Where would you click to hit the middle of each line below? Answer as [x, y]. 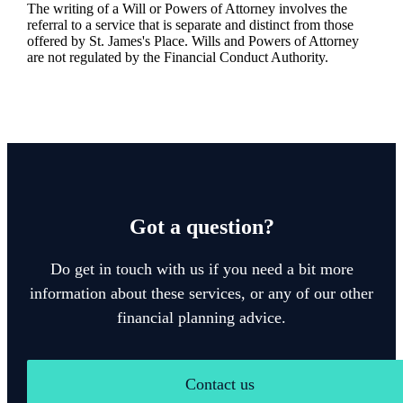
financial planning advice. [201, 318]
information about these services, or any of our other [201, 294]
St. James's [119, 41]
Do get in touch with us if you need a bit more [201, 269]
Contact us [219, 385]
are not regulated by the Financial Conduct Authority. [177, 58]
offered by [58, 41]
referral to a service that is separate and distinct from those [190, 25]
